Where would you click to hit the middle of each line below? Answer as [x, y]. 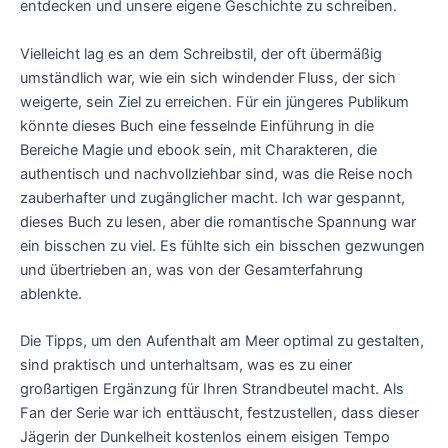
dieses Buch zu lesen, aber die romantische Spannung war [218, 221]
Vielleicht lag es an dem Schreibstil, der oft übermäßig [201, 53]
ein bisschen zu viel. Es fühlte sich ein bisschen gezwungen [222, 245]
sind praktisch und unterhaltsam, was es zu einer [186, 364]
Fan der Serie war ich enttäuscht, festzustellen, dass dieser [219, 412]
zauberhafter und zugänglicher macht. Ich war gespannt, [212, 197]
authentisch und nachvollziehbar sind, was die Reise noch [216, 173]
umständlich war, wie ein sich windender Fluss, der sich [208, 77]
